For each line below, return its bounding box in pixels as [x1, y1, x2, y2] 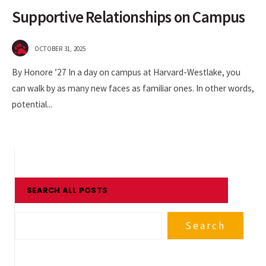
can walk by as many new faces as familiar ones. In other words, [12, 83, 254, 94]
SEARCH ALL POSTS [27, 185, 108, 197]
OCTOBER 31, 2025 [34, 45, 86, 53]
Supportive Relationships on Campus [12, 7, 245, 27]
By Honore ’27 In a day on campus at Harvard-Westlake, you [12, 66, 240, 78]
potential [12, 99, 47, 110]
